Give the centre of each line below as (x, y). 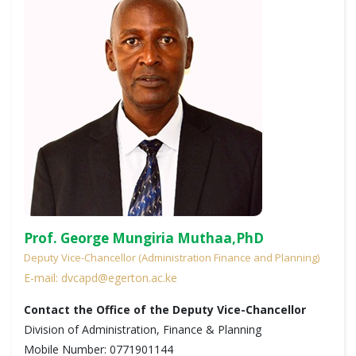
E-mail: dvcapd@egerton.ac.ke (101, 278)
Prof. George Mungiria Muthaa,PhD (144, 238)
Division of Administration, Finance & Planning (143, 329)
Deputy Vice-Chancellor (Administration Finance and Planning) (172, 257)
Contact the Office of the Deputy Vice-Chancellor (165, 310)
